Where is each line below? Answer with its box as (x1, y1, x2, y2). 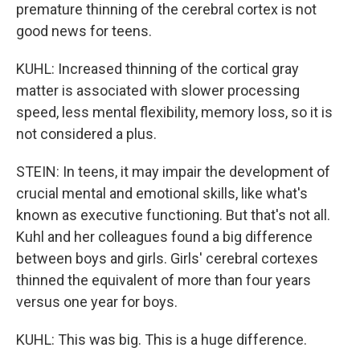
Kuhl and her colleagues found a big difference (16, 228, 313, 245)
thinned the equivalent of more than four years (16, 272, 311, 288)
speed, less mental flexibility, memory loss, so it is (16, 104, 333, 121)
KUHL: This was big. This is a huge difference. (16, 331, 307, 348)
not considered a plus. (16, 125, 157, 142)
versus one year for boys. (16, 293, 178, 310)
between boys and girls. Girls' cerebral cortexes (16, 250, 318, 267)
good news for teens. (16, 22, 152, 39)
